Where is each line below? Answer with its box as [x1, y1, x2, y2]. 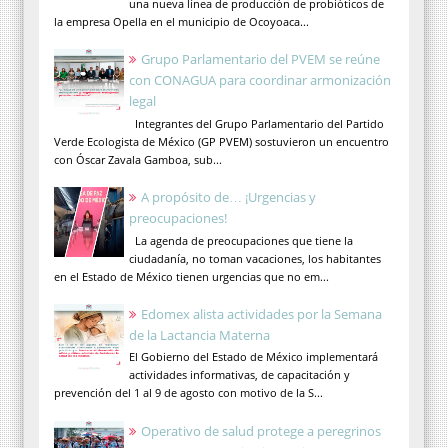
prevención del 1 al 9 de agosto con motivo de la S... [54, 385, 323, 401]
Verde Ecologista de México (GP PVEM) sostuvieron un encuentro [54, 133, 389, 149]
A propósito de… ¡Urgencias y [141, 187, 316, 206]
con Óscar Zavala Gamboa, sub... [54, 151, 222, 167]
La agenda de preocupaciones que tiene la [129, 232, 353, 248]
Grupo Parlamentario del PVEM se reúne [141, 50, 380, 69]
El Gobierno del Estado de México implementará [129, 349, 378, 365]
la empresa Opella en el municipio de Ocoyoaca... [54, 13, 309, 29]
